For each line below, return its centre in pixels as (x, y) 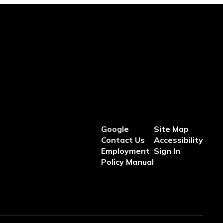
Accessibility (178, 140)
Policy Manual (127, 162)
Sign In (167, 151)
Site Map (171, 129)
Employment (125, 151)
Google (115, 129)
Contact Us (123, 140)
